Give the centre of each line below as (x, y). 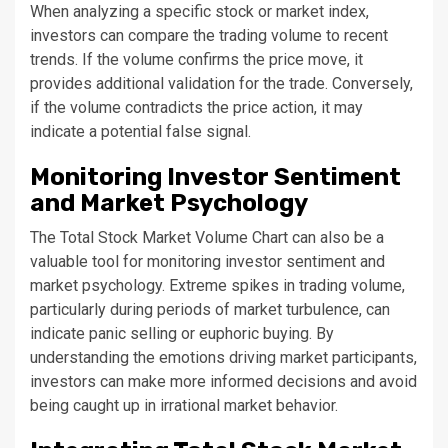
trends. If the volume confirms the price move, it (196, 59)
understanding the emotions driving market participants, (223, 357)
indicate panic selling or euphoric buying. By (182, 333)
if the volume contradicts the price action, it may (196, 107)
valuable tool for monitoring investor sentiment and (207, 261)
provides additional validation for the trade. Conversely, (221, 83)
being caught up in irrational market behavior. (184, 405)
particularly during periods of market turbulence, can (210, 309)
